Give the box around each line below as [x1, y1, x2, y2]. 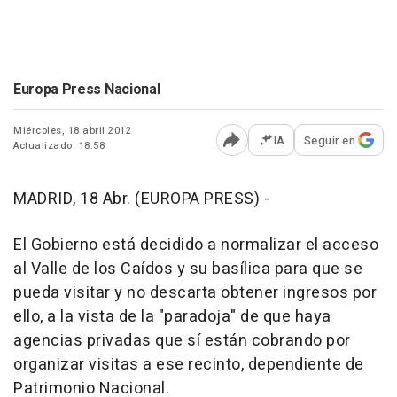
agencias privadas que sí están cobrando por [13, 328, 351, 353]
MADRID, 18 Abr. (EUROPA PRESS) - [13, 186, 269, 211]
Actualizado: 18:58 [13, 137, 105, 153]
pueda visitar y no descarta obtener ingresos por [13, 280, 377, 305]
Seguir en [303, 131, 355, 149]
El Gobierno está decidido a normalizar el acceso [13, 232, 378, 257]
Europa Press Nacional [13, 78, 160, 100]
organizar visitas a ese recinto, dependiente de [13, 352, 364, 377]
